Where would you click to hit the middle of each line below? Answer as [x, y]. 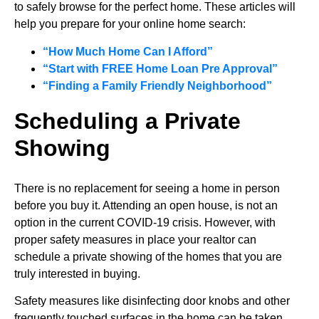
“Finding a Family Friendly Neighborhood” [157, 85]
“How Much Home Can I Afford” [128, 51]
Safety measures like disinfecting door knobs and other [152, 301]
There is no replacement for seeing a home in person [147, 188]
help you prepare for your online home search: [130, 24]
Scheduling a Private [127, 121]
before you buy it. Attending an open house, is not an [146, 205]
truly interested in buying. [77, 273]
